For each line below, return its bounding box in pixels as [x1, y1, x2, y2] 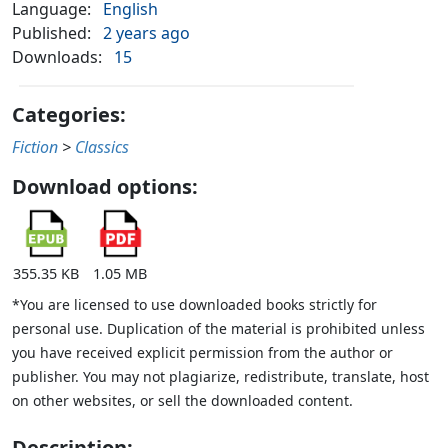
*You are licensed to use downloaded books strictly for [12, 295, 377, 315]
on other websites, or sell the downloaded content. [12, 391, 353, 411]
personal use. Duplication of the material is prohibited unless [12, 319, 425, 339]
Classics [75, 136, 129, 159]
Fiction [12, 136, 58, 159]
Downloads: [12, 46, 102, 69]
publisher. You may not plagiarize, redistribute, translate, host [12, 367, 429, 387]
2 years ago [103, 22, 190, 45]
